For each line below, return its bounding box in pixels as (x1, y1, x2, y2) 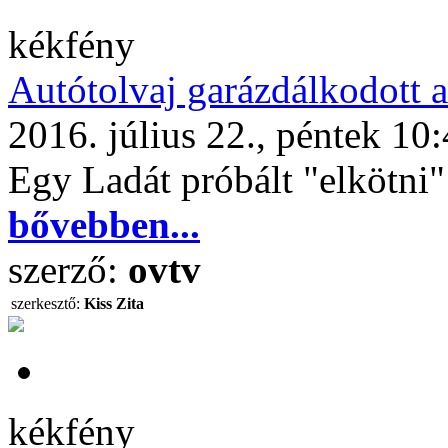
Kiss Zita (84, 295, 144, 312)
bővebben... (8, 203, 200, 246)
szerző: (8, 248, 128, 291)
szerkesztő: (11, 295, 80, 312)
